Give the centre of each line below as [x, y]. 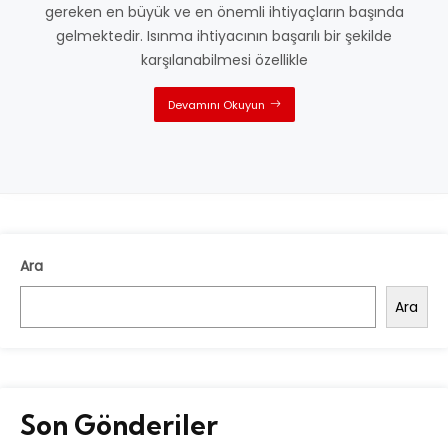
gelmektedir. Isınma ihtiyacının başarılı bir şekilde [224, 36]
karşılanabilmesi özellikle [224, 60]
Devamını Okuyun [216, 105]
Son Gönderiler [119, 425]
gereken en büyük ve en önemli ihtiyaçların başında [224, 12]
